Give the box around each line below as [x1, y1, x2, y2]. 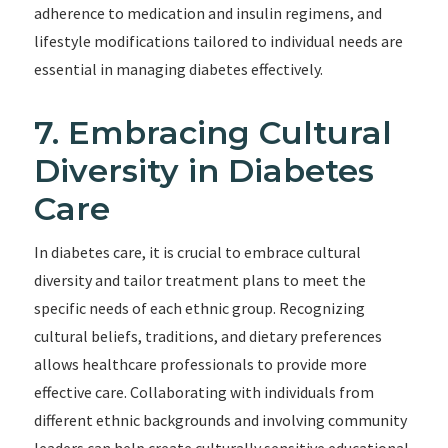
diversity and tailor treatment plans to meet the [33, 270, 366, 290]
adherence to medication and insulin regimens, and [33, 3, 382, 23]
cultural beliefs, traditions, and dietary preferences [33, 326, 382, 346]
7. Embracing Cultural [33, 113, 392, 152]
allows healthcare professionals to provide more [33, 354, 367, 374]
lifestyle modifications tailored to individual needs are [33, 31, 403, 51]
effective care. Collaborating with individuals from [33, 382, 374, 402]
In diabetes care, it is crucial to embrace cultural [33, 242, 361, 262]
